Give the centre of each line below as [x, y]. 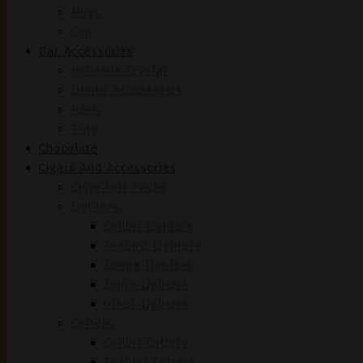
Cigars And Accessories [108, 168]
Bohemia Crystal [120, 70]
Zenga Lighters [148, 265]
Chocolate [68, 148]
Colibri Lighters [149, 226]
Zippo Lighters [146, 284]
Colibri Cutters [146, 343]
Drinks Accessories [127, 90]
